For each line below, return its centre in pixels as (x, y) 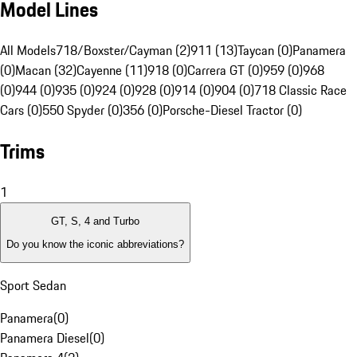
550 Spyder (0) (82, 110)
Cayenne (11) (112, 71)
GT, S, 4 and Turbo (95, 222)
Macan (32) (46, 71)
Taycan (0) (265, 51)
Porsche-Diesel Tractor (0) (232, 110)
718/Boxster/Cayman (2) (123, 51)
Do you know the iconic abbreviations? (95, 244)
